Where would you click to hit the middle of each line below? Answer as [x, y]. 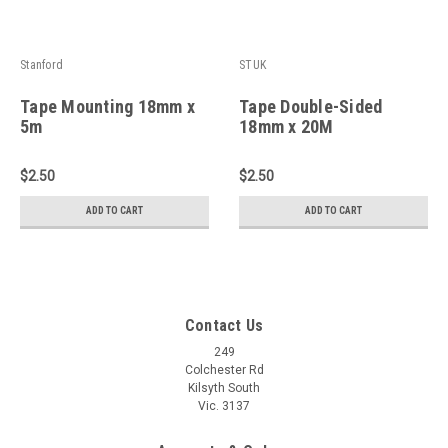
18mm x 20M [286, 126]
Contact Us [224, 325]
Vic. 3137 [224, 405]
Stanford [41, 64]
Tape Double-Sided [311, 106]
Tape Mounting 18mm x [107, 106]
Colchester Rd [224, 369]
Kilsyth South [224, 387]
